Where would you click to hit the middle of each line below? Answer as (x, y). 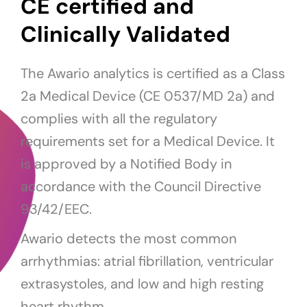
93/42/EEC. (56, 209)
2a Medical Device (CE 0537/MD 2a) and (148, 96)
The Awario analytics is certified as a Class (153, 74)
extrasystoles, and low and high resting (142, 284)
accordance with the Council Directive (141, 187)
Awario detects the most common (128, 239)
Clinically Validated (125, 35)
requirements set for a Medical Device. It (148, 142)
